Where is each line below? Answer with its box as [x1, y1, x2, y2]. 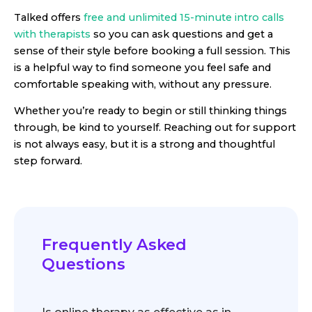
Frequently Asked [42, 235, 187, 255]
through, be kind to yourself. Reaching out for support [14, 120, 296, 134]
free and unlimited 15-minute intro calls [84, 10, 284, 24]
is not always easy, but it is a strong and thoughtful [14, 137, 275, 150]
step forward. [14, 154, 82, 167]
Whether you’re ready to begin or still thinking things [14, 104, 287, 117]
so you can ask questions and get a [91, 27, 273, 40]
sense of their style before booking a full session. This [14, 44, 290, 57]
